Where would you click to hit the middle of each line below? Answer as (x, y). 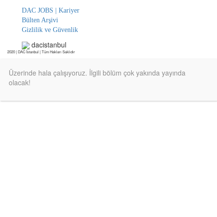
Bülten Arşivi (40, 20)
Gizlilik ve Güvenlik (50, 30)
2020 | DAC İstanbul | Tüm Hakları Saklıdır (41, 51)
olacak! (20, 82)
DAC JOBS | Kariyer (51, 10)
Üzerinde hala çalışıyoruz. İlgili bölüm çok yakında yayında (97, 72)
